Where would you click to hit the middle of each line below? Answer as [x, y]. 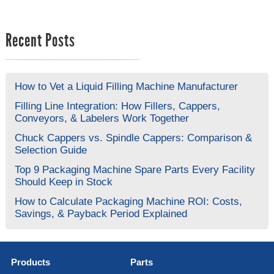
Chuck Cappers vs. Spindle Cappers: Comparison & [133, 138]
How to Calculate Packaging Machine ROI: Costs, [128, 201]
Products [30, 262]
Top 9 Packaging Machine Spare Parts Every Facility [135, 169]
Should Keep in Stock [63, 182]
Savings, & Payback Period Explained [101, 213]
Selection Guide [50, 150]
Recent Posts [40, 41]
